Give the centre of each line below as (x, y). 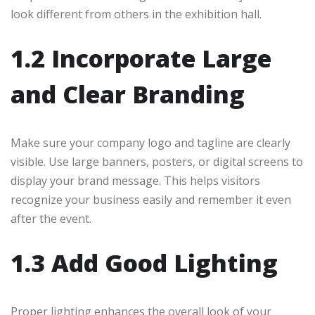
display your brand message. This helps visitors (135, 181)
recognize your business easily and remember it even (151, 200)
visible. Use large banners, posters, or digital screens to (157, 162)
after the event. (51, 219)
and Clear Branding (128, 95)
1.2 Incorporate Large (141, 59)
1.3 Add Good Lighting (144, 263)
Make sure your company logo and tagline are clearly (150, 143)
